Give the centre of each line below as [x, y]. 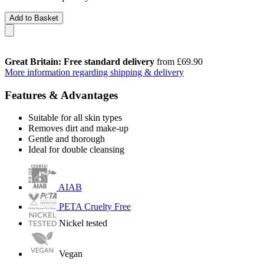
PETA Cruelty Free [95, 207]
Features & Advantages [61, 95]
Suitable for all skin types [75, 118]
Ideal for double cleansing [76, 150]
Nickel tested [83, 223]
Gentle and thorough [67, 139]
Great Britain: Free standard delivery [80, 61]
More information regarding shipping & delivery [94, 72]
